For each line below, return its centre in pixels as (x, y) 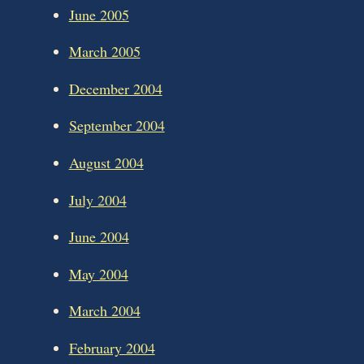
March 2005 (104, 52)
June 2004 (99, 237)
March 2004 (104, 311)
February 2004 (112, 347)
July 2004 (97, 199)
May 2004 (98, 273)
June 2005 (99, 14)
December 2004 (115, 88)
